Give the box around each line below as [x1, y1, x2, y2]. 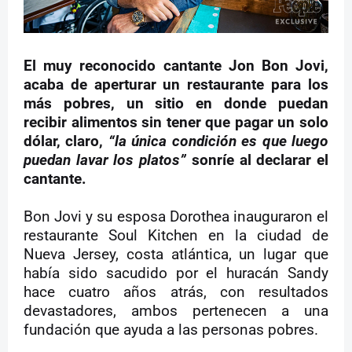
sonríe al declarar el [186, 152, 329, 170]
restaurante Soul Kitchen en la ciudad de [24, 227, 328, 245]
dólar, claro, [24, 133, 108, 151]
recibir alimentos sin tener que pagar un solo [24, 114, 328, 132]
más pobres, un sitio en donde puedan [24, 95, 328, 113]
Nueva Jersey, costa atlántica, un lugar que [24, 246, 328, 264]
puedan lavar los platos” [24, 152, 187, 170]
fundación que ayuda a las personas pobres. [24, 321, 318, 339]
